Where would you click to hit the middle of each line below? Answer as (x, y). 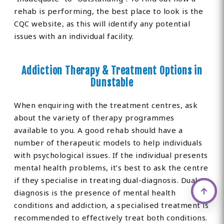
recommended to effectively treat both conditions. (111, 218)
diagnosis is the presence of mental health (95, 193)
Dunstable (112, 83)
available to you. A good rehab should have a (98, 130)
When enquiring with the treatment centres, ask (106, 105)
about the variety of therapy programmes (94, 118)
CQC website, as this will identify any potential (102, 24)
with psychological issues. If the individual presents (111, 155)
